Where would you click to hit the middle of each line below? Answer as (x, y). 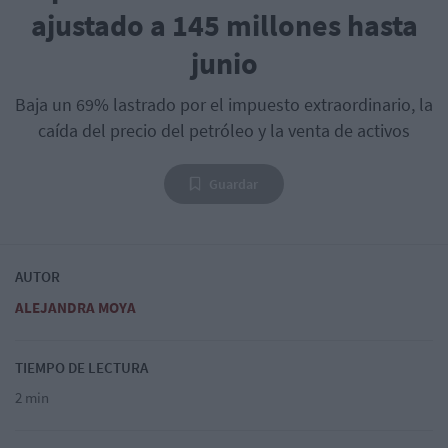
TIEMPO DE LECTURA (81, 368)
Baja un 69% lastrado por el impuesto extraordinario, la (224, 105)
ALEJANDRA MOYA (75, 308)
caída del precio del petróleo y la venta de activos (224, 131)
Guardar (233, 184)
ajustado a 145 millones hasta (224, 25)
